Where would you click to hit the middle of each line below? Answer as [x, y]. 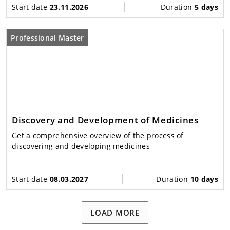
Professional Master [47, 37]
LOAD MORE [115, 212]
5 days [206, 7]
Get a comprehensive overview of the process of [98, 135]
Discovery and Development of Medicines [105, 120]
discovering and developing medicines [81, 146]
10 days [204, 179]
